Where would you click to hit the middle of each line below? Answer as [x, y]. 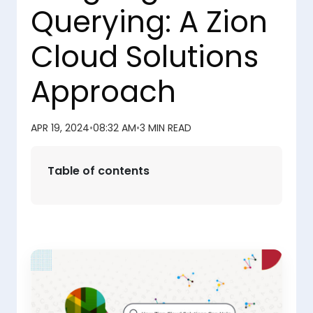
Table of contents [99, 171]
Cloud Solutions [145, 57]
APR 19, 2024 [60, 128]
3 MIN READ [166, 128]
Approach [103, 92]
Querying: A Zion [149, 22]
